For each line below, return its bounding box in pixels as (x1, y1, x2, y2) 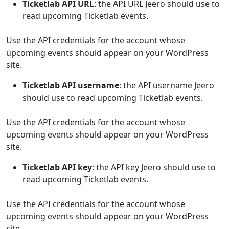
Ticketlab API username (22, 80, 119, 91)
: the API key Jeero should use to (92, 162, 216, 173)
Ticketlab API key (22, 162, 92, 173)
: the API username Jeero (119, 80, 214, 91)
